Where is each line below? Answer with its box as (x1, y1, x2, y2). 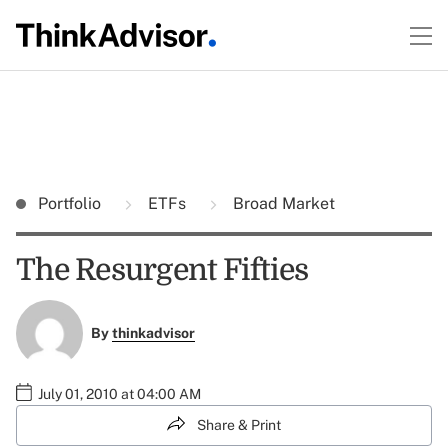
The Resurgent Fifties (16, 253, 309, 287)
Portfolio (38, 194, 105, 213)
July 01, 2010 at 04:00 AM (38, 385, 201, 402)
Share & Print (197, 416, 281, 433)
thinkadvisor (111, 325, 195, 342)
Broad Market (229, 194, 335, 213)
